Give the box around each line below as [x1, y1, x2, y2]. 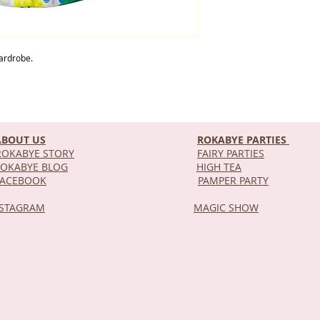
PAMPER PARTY [198, 174, 269, 187]
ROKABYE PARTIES [197, 133, 286, 146]
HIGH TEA [196, 160, 241, 174]
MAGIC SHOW [194, 201, 259, 214]
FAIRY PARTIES [197, 146, 264, 160]
